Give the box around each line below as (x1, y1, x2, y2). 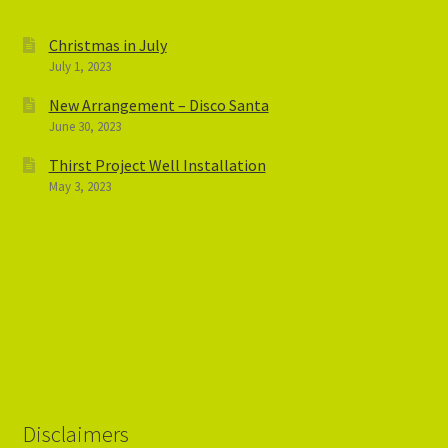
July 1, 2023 (48, 57, 111, 75)
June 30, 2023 (48, 117, 121, 135)
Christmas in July (48, 34, 167, 55)
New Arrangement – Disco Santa (48, 94, 269, 115)
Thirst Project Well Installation (48, 154, 266, 175)
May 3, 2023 (48, 177, 111, 195)
